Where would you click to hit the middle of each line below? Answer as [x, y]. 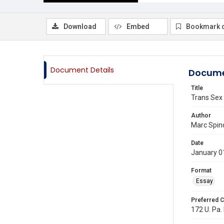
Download [80, 26]
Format [201, 170]
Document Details [82, 70]
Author [201, 115]
